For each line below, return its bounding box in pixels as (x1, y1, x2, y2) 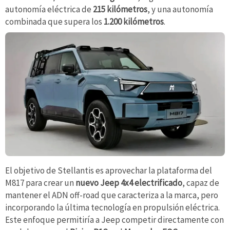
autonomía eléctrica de (5, 3, 93, 15)
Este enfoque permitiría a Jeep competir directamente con (5, 214, 224, 225)
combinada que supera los (5, 15, 104, 27)
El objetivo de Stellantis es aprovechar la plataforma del (5, 164, 212, 176)
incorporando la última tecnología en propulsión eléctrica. (5, 201, 220, 213)
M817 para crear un (5, 177, 75, 188)
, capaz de (182, 177, 219, 188)
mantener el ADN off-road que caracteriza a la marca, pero (5, 189, 218, 201)
